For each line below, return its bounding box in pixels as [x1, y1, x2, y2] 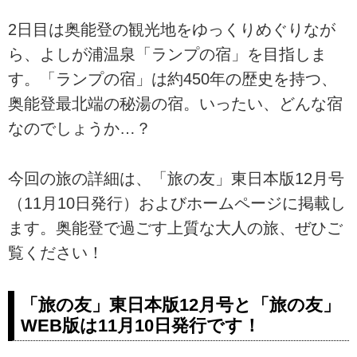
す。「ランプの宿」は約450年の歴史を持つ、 [8, 70, 337, 88]
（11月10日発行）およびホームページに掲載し [8, 194, 346, 212]
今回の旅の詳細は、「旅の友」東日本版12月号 [8, 169, 344, 187]
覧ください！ [8, 243, 104, 261]
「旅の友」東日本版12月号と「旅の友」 [21, 294, 340, 315]
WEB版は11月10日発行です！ [21, 315, 261, 335]
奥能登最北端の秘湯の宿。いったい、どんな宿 [8, 95, 343, 113]
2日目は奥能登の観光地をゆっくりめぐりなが [8, 21, 335, 39]
